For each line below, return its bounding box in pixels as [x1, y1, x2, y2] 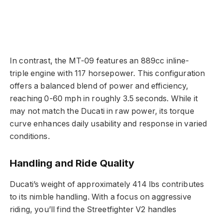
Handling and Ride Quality [10, 157, 134, 170]
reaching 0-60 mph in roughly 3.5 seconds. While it [10, 93, 198, 103]
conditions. [10, 131, 50, 141]
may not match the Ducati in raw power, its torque [10, 106, 194, 116]
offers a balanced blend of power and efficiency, [10, 81, 189, 91]
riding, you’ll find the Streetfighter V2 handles [10, 204, 177, 214]
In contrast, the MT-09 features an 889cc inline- [10, 56, 189, 65]
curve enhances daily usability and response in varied [10, 119, 207, 128]
